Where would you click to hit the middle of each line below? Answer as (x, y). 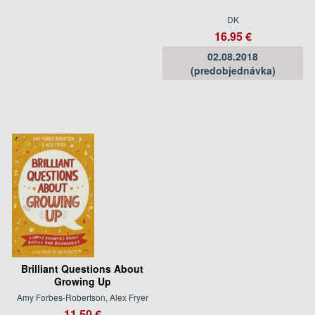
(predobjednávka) (233, 70)
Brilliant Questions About (82, 268)
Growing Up (82, 281)
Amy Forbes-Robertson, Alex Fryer (82, 297)
